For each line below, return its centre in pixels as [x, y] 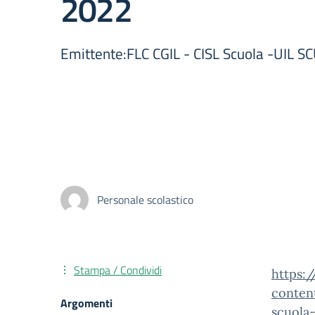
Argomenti [86, 303]
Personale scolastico [145, 200]
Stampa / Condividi [118, 270]
